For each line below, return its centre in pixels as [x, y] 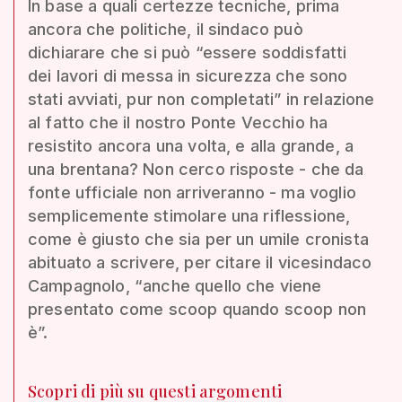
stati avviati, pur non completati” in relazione [201, 99]
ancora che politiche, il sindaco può [166, 29]
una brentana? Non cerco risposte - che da [196, 169]
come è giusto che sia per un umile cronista [198, 239]
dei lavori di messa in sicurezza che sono [188, 75]
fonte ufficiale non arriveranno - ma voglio [192, 192]
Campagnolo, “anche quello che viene [175, 285]
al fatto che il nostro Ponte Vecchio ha [178, 122]
